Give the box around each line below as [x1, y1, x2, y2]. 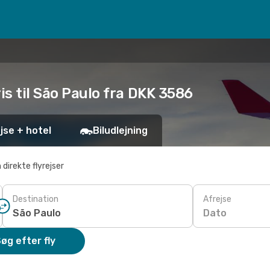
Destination [13, 193, 58, 204]
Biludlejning [93, 125, 148, 136]
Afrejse [203, 193, 231, 204]
